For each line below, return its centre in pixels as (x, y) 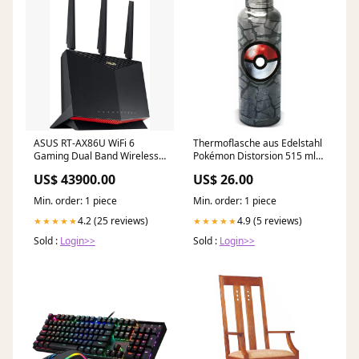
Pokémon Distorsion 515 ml (254, 156)
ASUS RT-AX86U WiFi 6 (84, 143)
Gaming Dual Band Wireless (96, 156)
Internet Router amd (79, 169)
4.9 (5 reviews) (270, 221)
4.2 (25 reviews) (113, 221)
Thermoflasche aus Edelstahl (258, 143)
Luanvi (208, 169)
